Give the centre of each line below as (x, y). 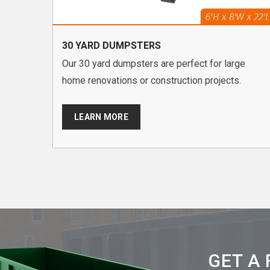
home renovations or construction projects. (152, 81)
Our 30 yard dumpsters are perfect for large (154, 64)
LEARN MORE (101, 117)
